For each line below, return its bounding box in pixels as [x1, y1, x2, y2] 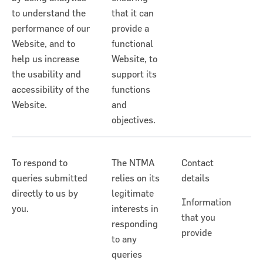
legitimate [112, 188, 154, 199]
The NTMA [112, 157, 155, 168]
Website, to [112, 53, 157, 65]
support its [112, 69, 157, 80]
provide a [112, 23, 149, 34]
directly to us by [12, 188, 78, 199]
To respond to [12, 157, 68, 168]
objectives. [112, 114, 156, 126]
